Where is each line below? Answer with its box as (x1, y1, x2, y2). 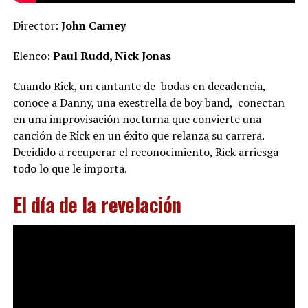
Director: (12, 17, 61, 33)
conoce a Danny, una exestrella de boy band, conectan (12, 94, 285, 110)
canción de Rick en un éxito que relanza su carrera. (12, 127, 264, 143)
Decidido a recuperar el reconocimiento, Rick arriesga (12, 144, 278, 159)
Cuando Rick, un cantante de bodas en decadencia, (12, 78, 265, 93)
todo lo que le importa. (12, 160, 127, 176)
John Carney (60, 17, 126, 33)
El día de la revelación (12, 189, 181, 219)
